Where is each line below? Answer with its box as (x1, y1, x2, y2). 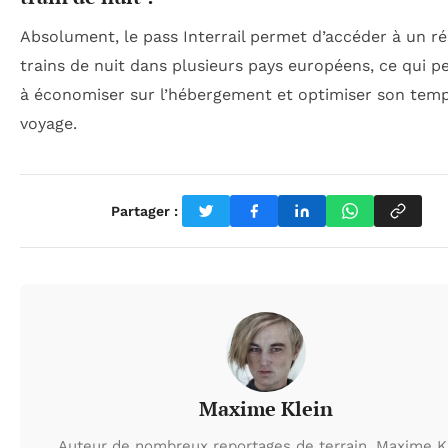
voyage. (20, 114, 77, 134)
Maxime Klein (199, 395, 333, 423)
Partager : (110, 202, 178, 219)
